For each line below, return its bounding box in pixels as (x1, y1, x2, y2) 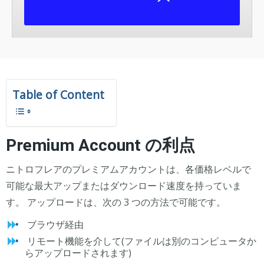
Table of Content (12, 87, 104, 103)
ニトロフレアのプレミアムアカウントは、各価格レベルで (6, 163, 251, 176)
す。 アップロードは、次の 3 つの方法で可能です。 (6, 196, 226, 209)
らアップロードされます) (25, 246, 131, 259)
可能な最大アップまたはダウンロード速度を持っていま (6, 179, 242, 192)
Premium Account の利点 (6, 136, 195, 155)
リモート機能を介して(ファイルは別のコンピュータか (25, 235, 256, 247)
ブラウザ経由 (25, 218, 84, 231)
